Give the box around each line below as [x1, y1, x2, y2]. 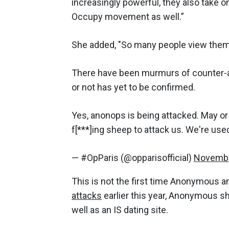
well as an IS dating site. [72, 204, 168, 215]
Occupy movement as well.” [72, 11, 186, 22]
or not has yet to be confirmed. [72, 81, 195, 93]
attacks [72, 190, 102, 201]
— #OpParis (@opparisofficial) [72, 152, 194, 163]
